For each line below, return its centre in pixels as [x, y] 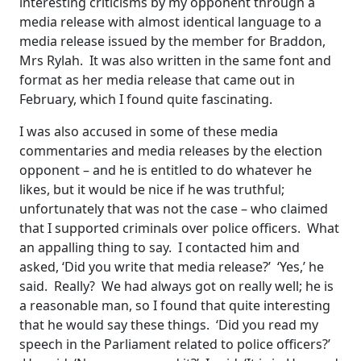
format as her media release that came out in [157, 80]
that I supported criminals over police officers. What [179, 228]
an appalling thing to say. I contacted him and [160, 248]
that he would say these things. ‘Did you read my [169, 325]
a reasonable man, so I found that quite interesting [175, 306]
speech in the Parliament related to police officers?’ [175, 344]
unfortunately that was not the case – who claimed [174, 209]
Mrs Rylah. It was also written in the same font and [175, 61]
